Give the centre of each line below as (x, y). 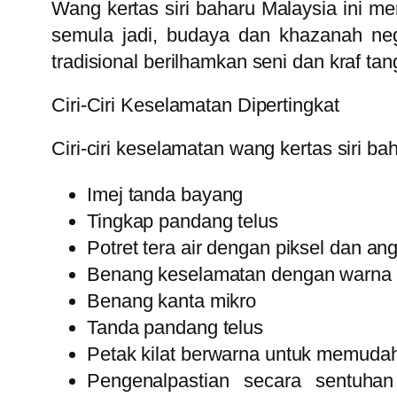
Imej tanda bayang (165, 195)
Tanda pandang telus (175, 328)
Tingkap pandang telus (183, 222)
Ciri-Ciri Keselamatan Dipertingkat (195, 105)
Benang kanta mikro (172, 301)
